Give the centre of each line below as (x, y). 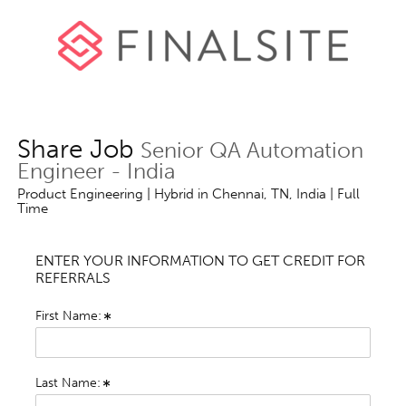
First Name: (68, 316)
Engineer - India (96, 171)
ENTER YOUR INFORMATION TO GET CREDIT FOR (200, 261)
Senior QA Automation (249, 150)
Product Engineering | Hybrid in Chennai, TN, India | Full (188, 194)
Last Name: (68, 383)
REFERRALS (72, 278)
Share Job (75, 149)
